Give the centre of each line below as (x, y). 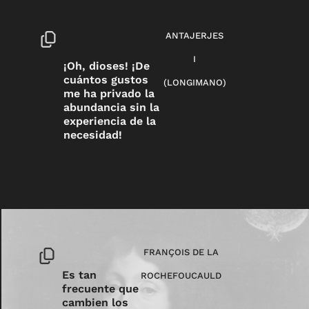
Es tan (80, 275)
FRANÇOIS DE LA (181, 252)
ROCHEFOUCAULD (181, 275)
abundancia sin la (112, 107)
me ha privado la (109, 93)
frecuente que (101, 289)
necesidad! (93, 134)
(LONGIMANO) (195, 83)
